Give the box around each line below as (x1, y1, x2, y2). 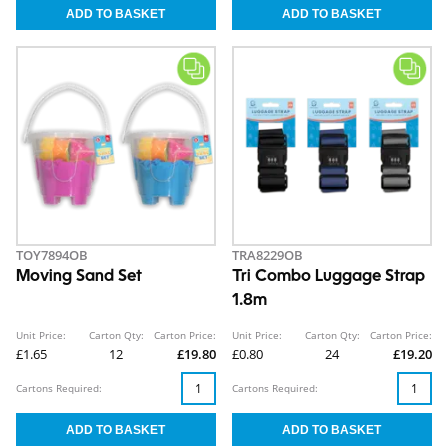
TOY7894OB (16, 246, 88, 265)
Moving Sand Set (16, 269, 142, 286)
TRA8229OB (232, 246, 303, 265)
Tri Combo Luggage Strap (232, 269, 425, 286)
